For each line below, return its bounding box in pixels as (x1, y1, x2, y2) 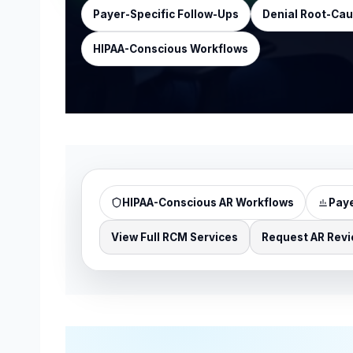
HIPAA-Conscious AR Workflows (122, 196, 294, 209)
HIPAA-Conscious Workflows (93, 43, 248, 55)
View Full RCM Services (111, 231, 238, 243)
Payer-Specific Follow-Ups (93, 8, 239, 20)
